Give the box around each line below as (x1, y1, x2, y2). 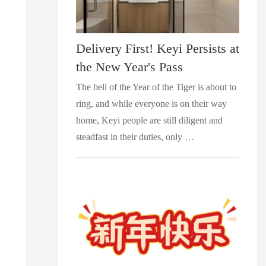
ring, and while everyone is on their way (75, 98, 227, 109)
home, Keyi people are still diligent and (75, 115, 223, 125)
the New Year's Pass (75, 59, 183, 74)
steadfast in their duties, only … (75, 131, 194, 142)
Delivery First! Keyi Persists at (75, 40, 239, 56)
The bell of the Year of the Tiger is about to (75, 81, 236, 92)
